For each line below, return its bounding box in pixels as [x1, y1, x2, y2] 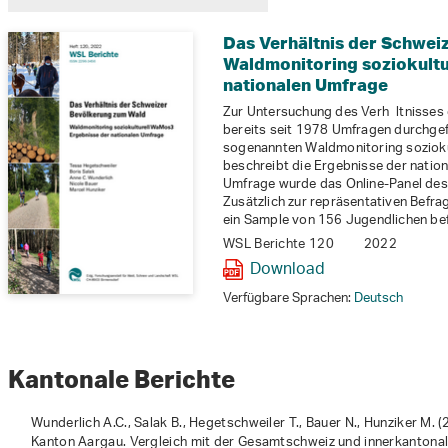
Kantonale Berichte [8, 363, 240, 395]
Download [250, 254, 325, 288]
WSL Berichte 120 [223, 230, 334, 260]
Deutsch [354, 284, 403, 314]
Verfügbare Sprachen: [223, 284, 354, 314]
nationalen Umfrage [223, 74, 388, 96]
